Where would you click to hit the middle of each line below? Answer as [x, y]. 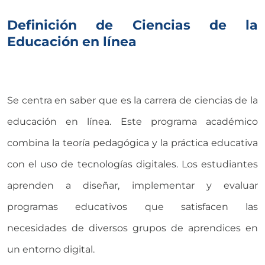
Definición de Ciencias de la [132, 25]
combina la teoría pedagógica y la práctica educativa [132, 143]
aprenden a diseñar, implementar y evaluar [132, 185]
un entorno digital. [51, 249]
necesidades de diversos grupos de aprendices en [132, 228]
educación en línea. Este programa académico [132, 121]
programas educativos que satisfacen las [132, 206]
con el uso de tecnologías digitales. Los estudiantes [132, 164]
